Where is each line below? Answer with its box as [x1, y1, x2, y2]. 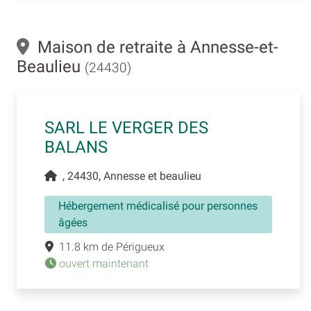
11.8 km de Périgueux [53, 239, 165, 253]
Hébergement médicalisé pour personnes [58, 199, 258, 212]
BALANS [44, 137, 108, 157]
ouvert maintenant [56, 256, 149, 270]
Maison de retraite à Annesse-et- [29, 37, 278, 57]
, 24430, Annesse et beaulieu [57, 169, 201, 183]
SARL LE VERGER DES [44, 117, 208, 137]
